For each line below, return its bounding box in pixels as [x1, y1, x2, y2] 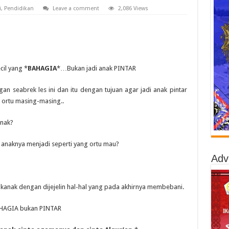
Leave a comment [52, 5, 99, 12]
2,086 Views [118, 5, 148, 12]
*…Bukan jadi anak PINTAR [56, 64, 136, 72]
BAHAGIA [27, 64, 57, 72]
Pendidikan [4, 5, 34, 12]
